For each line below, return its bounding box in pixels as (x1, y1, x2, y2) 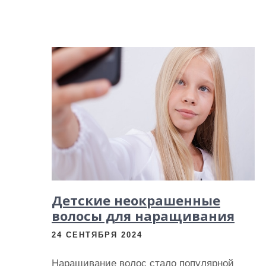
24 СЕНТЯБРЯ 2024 (52, 230, 142, 239)
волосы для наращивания (52, 207, 235, 224)
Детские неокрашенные (52, 191, 220, 209)
